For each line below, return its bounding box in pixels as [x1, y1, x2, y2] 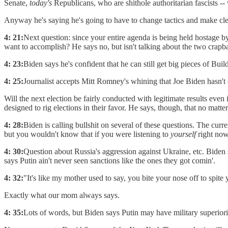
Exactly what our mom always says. [4, 191, 120, 200]
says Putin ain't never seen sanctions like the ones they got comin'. [4, 156, 215, 165]
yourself [170, 130, 196, 139]
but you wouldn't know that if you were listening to [4, 130, 170, 139]
